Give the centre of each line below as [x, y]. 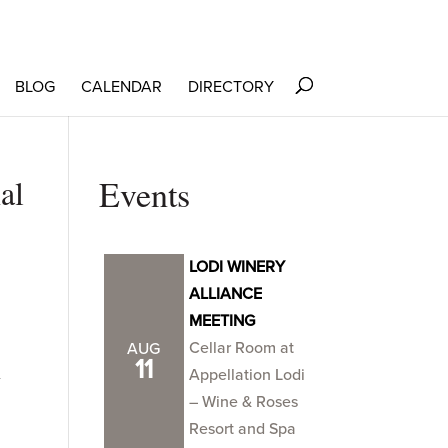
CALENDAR [121, 87]
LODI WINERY [236, 267]
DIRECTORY [230, 87]
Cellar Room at [241, 348]
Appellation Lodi [246, 375]
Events [144, 194]
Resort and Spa [242, 429]
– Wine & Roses [243, 402]
